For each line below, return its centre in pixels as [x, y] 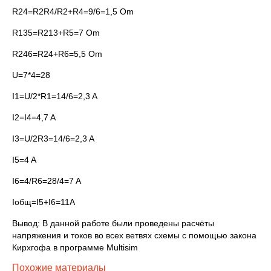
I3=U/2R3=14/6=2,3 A [53, 139]
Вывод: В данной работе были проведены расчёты [113, 223]
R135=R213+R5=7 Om [56, 33]
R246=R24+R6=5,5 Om [57, 54]
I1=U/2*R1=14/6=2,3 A [55, 96]
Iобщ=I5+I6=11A [44, 202]
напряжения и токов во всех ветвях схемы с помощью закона [134, 235]
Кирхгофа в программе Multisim [75, 247]
